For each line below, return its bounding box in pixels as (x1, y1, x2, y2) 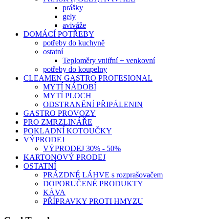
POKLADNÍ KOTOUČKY (23, 127, 112, 135)
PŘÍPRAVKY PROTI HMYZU (43, 197, 143, 205)
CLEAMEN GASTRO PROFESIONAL (23, 74, 153, 82)
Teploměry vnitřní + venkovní (63, 56, 155, 65)
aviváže (63, 21, 86, 29)
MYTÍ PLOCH (43, 91, 91, 100)
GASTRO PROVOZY (23, 109, 96, 117)
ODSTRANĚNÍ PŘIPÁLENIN (43, 100, 143, 109)
